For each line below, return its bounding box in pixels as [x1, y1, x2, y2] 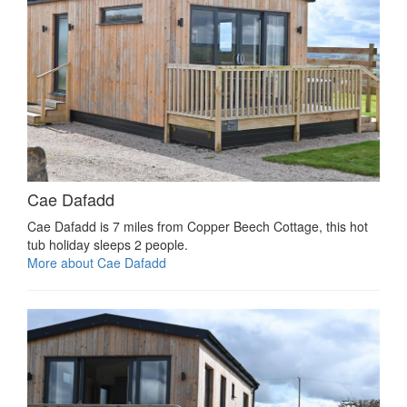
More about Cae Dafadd [27, 253, 166, 273]
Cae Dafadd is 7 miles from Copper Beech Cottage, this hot [27, 217, 368, 236]
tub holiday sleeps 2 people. [27, 235, 188, 254]
